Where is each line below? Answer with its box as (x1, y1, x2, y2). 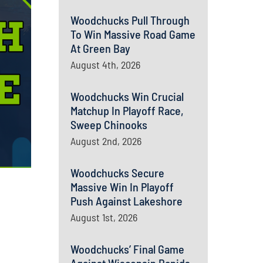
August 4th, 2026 (70, 58, 140, 71)
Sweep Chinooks (70, 117, 147, 131)
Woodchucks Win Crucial (70, 89, 184, 103)
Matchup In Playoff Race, (70, 103, 184, 117)
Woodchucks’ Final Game (70, 242, 184, 256)
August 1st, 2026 (70, 211, 137, 224)
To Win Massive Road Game (70, 27, 195, 41)
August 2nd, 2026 (70, 134, 141, 147)
